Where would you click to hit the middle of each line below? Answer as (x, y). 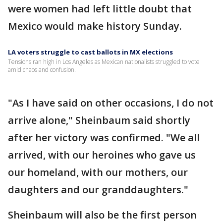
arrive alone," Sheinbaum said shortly (99, 120)
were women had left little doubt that (100, 9)
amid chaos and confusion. (42, 70)
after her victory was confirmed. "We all (104, 138)
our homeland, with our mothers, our (98, 172)
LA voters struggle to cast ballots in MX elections (90, 52)
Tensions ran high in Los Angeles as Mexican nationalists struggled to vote (104, 62)
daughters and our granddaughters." (98, 190)
